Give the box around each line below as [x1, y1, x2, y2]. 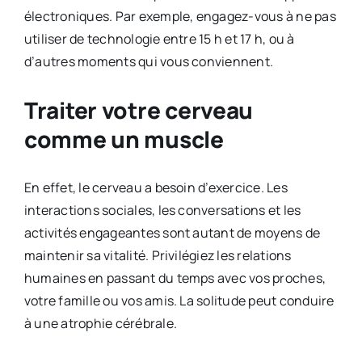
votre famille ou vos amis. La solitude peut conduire [23, 291, 335, 309]
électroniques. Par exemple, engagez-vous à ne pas [23, 6, 336, 25]
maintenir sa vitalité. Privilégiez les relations [23, 246, 292, 264]
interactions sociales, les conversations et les [23, 200, 301, 219]
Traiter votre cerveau [23, 94, 254, 125]
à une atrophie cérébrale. [23, 314, 177, 332]
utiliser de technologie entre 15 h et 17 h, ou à [23, 29, 295, 48]
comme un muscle [23, 123, 224, 154]
